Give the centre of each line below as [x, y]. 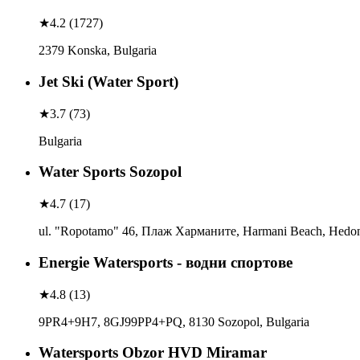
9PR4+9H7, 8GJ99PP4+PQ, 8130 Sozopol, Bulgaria [174, 321]
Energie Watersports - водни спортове [166, 262]
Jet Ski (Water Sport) [108, 81]
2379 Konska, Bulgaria [98, 51]
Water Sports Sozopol [110, 172]
